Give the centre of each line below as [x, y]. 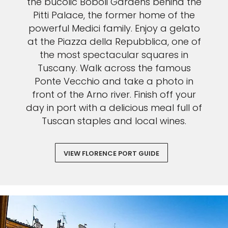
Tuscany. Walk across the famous [114, 68]
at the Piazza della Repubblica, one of [114, 42]
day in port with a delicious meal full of [114, 108]
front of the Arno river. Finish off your [114, 95]
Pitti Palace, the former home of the [114, 15]
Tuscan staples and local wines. [114, 121]
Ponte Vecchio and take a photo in [114, 81]
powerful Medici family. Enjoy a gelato [114, 28]
